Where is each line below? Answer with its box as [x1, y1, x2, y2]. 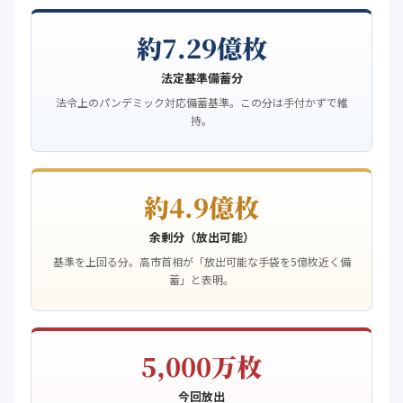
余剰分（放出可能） [148, 228, 255, 246]
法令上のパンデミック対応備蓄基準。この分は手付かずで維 [55, 94, 348, 110]
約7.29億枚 [136, 30, 267, 66]
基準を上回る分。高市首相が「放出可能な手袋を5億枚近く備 [52, 254, 351, 269]
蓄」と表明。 [169, 272, 234, 287]
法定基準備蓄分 [160, 69, 243, 86]
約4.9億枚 [144, 189, 259, 225]
